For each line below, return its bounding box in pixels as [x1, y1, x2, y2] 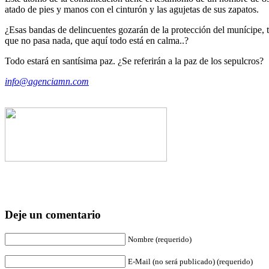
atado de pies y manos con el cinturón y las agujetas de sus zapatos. [5, 4, 259, 14]
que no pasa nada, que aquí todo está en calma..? [5, 35, 189, 46]
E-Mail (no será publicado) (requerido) [128, 257, 253, 267]
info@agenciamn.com [5, 76, 89, 86]
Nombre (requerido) [128, 235, 192, 244]
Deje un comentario [5, 208, 101, 222]
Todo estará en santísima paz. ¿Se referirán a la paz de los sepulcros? [5, 55, 264, 66]
